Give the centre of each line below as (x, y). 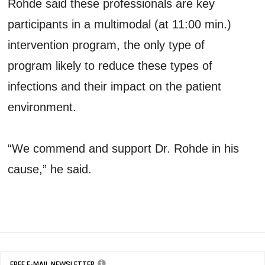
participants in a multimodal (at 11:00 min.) (120, 24)
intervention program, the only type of (106, 45)
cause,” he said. (50, 169)
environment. (42, 107)
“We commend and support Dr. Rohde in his (124, 148)
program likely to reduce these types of (110, 65)
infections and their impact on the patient (115, 86)
